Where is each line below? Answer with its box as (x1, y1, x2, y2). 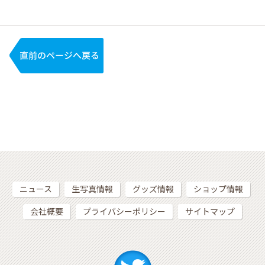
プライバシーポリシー (83, 207, 166, 217)
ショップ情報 (193, 185, 243, 195)
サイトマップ (185, 207, 235, 217)
